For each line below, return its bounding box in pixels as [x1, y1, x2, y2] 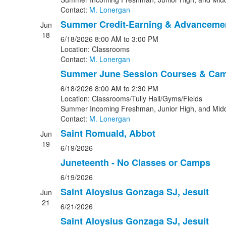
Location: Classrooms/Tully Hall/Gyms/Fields [60, 93, 202, 103]
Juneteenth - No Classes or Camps [60, 156, 210, 169]
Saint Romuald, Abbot [60, 127, 155, 140]
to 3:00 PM [123, 34, 158, 44]
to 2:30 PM [123, 83, 158, 93]
